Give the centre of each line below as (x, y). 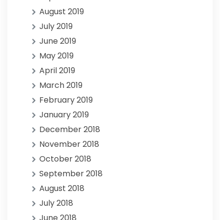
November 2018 (69, 144)
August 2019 (62, 12)
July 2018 (56, 203)
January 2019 (64, 115)
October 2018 (65, 159)
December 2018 (70, 129)
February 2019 (66, 100)
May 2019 (56, 56)
